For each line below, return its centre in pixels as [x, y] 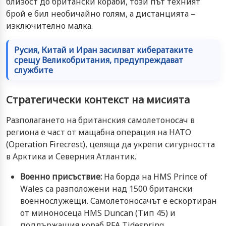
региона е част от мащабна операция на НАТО [99, 132]
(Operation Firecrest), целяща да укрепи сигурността [110, 144]
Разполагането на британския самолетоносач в [100, 120]
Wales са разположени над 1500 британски [106, 188]
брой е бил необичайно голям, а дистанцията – [101, 13]
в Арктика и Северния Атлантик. [71, 156]
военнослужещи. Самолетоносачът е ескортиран [119, 201]
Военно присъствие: [61, 176]
